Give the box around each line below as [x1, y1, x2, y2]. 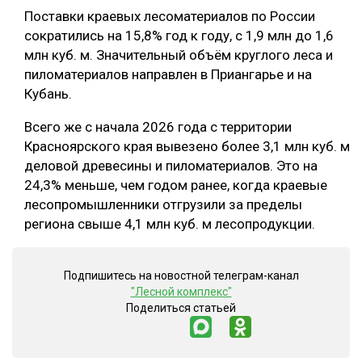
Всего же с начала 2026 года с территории [24, 119, 292, 136]
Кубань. [24, 86, 72, 103]
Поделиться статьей [126, 301, 236, 315]
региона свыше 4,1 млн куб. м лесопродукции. [24, 216, 315, 233]
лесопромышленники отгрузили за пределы [24, 196, 302, 213]
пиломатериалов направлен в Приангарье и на [24, 66, 312, 83]
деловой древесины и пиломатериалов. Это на [24, 158, 318, 175]
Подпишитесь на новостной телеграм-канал [63, 269, 299, 283]
